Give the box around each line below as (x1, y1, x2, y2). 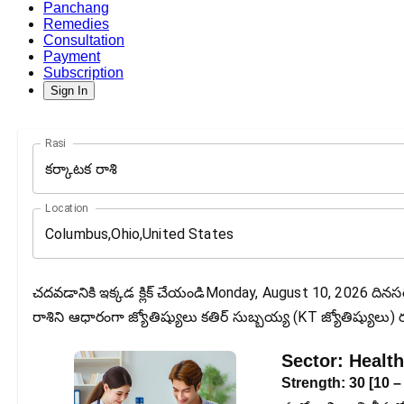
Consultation (43, 32, 124, 49)
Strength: (281, 375, 349, 391)
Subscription (43, 65, 124, 81)
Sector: (281, 351, 349, 372)
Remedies (43, 16, 109, 32)
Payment (43, 49, 100, 65)
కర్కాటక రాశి (45, 160, 118, 178)
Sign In (50, 84, 87, 98)
